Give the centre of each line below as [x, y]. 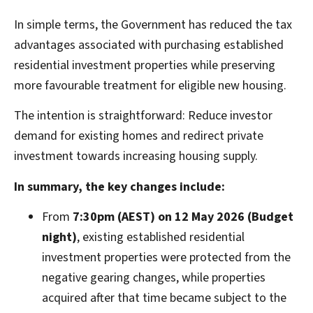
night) [59, 238]
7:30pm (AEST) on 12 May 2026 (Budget [183, 217]
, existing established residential [161, 238]
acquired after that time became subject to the [164, 298]
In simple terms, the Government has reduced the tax [153, 24]
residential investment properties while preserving [145, 65]
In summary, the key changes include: [119, 187]
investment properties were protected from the [166, 258]
